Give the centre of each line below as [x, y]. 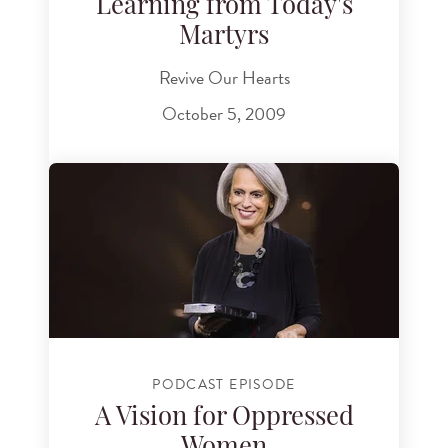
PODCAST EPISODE [224, 384]
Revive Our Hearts [224, 78]
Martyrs [224, 37]
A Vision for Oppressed [224, 419]
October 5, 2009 [224, 113]
